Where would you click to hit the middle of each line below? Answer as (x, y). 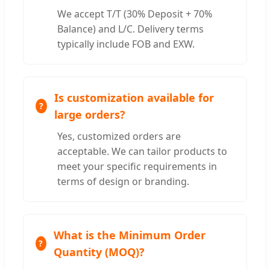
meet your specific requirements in (137, 166)
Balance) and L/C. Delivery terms (130, 29)
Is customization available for (134, 97)
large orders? (89, 114)
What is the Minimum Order (129, 235)
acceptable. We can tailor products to (142, 151)
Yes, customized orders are (119, 136)
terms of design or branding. (123, 181)
